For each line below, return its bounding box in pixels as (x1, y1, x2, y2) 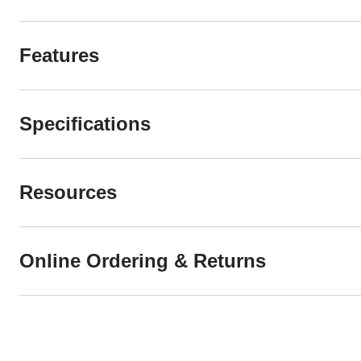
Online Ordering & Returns (19, 250, 266, 272)
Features (19, 44, 99, 67)
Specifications (19, 113, 151, 135)
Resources (19, 181, 117, 204)
